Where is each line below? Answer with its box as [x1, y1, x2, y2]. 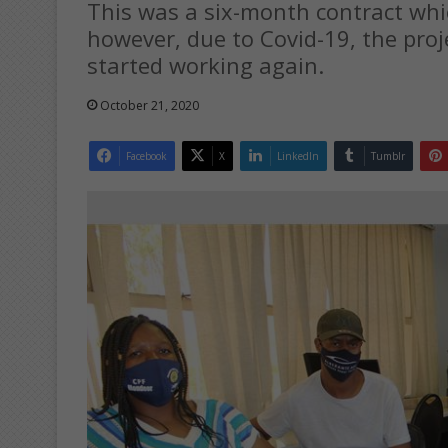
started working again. [87, 49, 324, 80]
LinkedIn [277, 149, 319, 164]
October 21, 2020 [100, 96, 199, 114]
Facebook [126, 149, 167, 164]
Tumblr [371, 149, 405, 164]
